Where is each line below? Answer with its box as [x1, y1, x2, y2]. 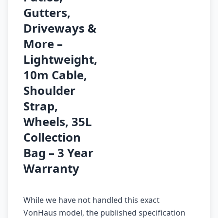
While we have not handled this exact [23, 195, 160, 205]
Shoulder [23, 82, 75, 98]
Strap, [23, 98, 58, 114]
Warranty [23, 160, 79, 176]
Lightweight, [23, 51, 97, 67]
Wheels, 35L [23, 113, 92, 129]
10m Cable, [23, 67, 87, 83]
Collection [23, 129, 81, 145]
